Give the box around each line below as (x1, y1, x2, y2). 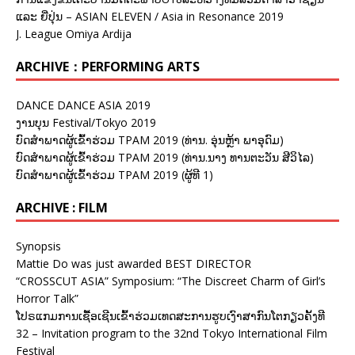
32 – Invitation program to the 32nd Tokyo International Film (16, 325, 327, 341)
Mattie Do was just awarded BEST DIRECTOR (16, 255, 251, 271)
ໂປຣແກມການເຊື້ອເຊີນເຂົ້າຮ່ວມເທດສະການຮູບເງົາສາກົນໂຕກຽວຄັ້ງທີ (16, 307, 325, 323)
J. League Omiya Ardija (16, 25, 132, 41)
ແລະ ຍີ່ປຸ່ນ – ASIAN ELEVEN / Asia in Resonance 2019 (16, 8, 284, 24)
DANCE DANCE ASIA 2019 (16, 97, 151, 113)
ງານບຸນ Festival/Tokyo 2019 (16, 114, 156, 130)
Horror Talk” (16, 290, 78, 306)
